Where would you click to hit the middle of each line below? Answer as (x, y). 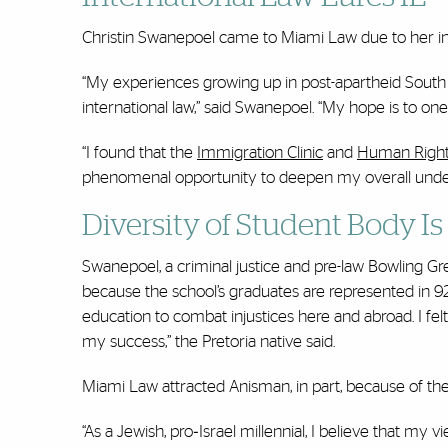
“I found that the (139, 153)
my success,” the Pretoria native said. (208, 342)
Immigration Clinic (260, 153)
